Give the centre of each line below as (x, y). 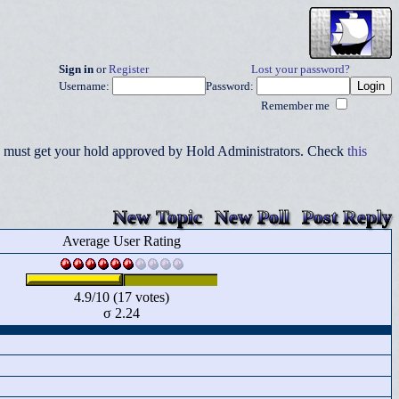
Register (129, 69)
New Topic (158, 217)
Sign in (76, 69)
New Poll (252, 217)
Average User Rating (122, 241)
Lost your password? (301, 69)
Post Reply (347, 217)
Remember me (297, 106)
